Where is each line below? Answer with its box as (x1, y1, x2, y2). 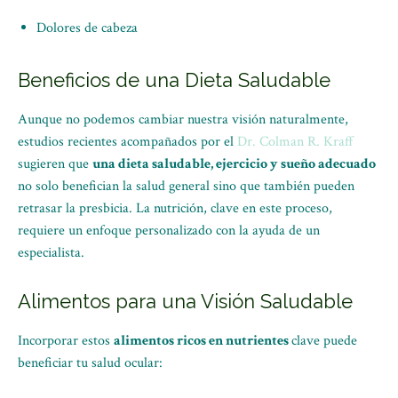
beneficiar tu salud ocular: (18, 354, 163, 372)
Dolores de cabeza (36, 19, 138, 37)
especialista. (18, 243, 84, 262)
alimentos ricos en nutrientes (114, 331, 291, 350)
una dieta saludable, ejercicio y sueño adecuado (92, 155, 376, 173)
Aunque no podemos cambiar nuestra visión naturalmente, (18, 110, 348, 129)
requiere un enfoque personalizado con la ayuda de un (18, 221, 320, 240)
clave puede (291, 331, 357, 350)
